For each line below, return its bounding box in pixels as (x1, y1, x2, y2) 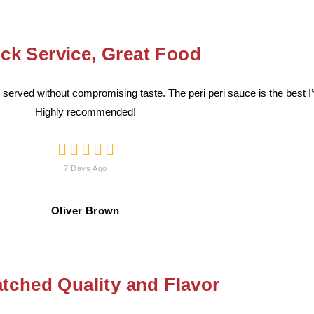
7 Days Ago (64, 164, 107, 172)
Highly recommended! (35, 106, 136, 118)
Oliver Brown (51, 205, 120, 217)
